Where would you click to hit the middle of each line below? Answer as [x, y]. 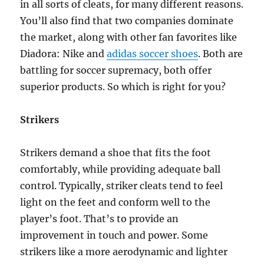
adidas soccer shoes [153, 54]
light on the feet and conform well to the [115, 202]
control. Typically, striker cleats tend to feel [122, 186]
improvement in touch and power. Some [114, 235]
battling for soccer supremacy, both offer [117, 70]
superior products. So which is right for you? [123, 87]
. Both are [221, 54]
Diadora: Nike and [64, 54]
